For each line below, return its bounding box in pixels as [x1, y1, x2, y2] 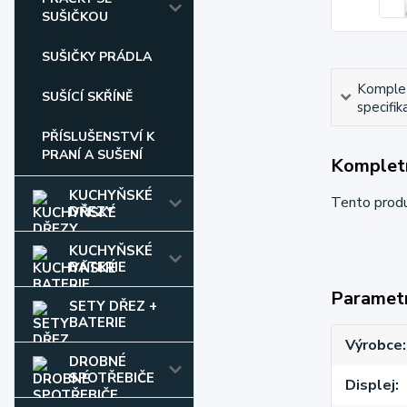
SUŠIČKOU [42, 8, 108, 25]
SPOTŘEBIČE [69, 369, 154, 387]
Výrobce [344, 334, 402, 355]
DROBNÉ [69, 352, 126, 371]
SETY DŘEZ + [69, 297, 157, 315]
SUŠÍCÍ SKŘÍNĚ [42, 88, 133, 105]
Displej [344, 374, 395, 395]
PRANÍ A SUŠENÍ [42, 146, 143, 164]
